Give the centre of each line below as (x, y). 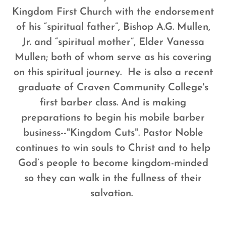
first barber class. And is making (113, 103)
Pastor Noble (173, 133)
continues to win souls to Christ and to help (113, 148)
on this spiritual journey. (67, 72)
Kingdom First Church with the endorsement (113, 12)
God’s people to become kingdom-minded (113, 163)
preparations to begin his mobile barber (113, 118)
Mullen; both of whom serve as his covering (113, 57)
